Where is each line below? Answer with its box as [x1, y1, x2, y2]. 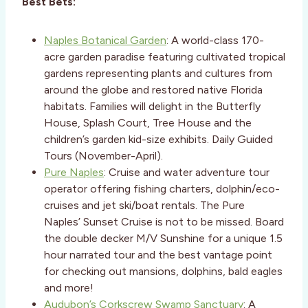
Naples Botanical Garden [44, 34, 166, 47]
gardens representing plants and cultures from [44, 67, 272, 80]
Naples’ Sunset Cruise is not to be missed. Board [44, 215, 284, 229]
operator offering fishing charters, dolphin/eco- [44, 182, 280, 196]
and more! [44, 281, 93, 295]
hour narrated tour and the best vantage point [44, 248, 272, 262]
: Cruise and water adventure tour [104, 166, 269, 179]
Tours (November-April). [44, 149, 163, 163]
